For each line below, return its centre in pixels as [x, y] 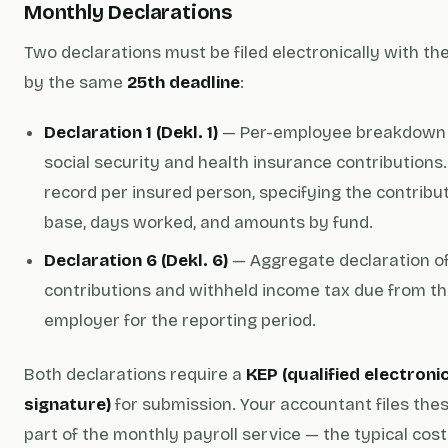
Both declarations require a [135, 374]
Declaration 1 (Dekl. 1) [131, 132]
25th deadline [183, 82]
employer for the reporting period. [180, 320]
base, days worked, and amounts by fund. [208, 222]
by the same [75, 82]
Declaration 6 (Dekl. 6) [136, 260]
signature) [67, 404]
